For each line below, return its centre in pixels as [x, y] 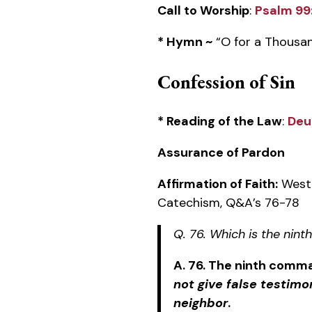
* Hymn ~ [185, 42]
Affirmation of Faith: [218, 184]
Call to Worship [203, 11]
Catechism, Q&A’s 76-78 [228, 203]
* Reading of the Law [220, 122]
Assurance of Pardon [221, 153]
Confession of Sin [226, 82]
